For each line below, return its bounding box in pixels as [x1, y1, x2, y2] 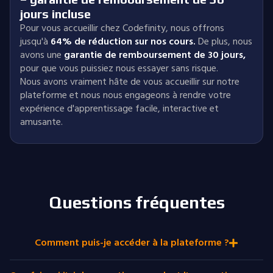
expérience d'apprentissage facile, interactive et [20, 101, 219, 116]
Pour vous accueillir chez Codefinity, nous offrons [20, 20, 224, 36]
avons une [20, 47, 62, 63]
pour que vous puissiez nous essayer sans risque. [20, 60, 218, 76]
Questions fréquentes [48, 193, 225, 212]
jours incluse [20, 7, 91, 21]
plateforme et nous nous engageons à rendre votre [20, 87, 231, 103]
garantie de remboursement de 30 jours [64, 47, 243, 63]
